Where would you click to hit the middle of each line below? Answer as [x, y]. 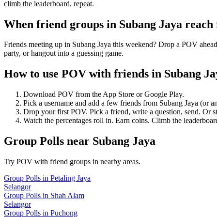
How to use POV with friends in [84, 74]
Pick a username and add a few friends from [91, 103]
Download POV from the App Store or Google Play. [104, 94]
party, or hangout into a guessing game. [64, 53]
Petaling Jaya [70, 178]
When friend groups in [62, 24]
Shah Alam [67, 196]
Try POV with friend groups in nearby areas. [72, 162]
